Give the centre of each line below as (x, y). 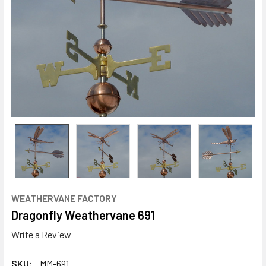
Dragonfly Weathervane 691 (83, 215)
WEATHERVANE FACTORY (64, 198)
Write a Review (41, 234)
